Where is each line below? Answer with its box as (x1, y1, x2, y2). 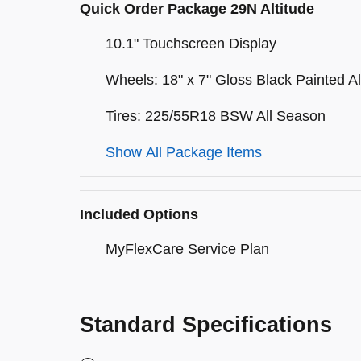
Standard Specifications (80, 313, 332, 337)
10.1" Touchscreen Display (106, 35, 276, 52)
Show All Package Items (106, 144, 262, 160)
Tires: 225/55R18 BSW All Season (106, 108, 326, 124)
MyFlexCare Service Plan (106, 241, 269, 257)
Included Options (80, 206, 198, 222)
